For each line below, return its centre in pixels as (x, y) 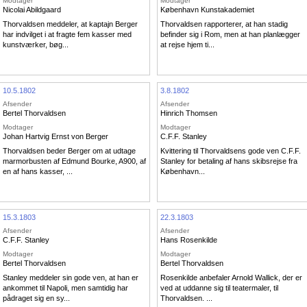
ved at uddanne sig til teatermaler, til (219, 288)
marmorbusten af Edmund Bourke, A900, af (74, 161)
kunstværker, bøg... (36, 45)
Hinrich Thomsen (189, 113)
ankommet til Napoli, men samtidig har (65, 288)
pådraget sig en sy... (36, 298)
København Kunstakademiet (207, 9)
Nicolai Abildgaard (32, 9)
